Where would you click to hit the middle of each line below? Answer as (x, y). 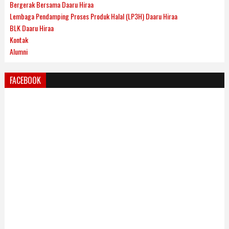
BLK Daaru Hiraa (31, 28)
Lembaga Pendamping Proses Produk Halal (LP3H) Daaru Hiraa (93, 16)
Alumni (18, 51)
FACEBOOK (25, 80)
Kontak (19, 39)
